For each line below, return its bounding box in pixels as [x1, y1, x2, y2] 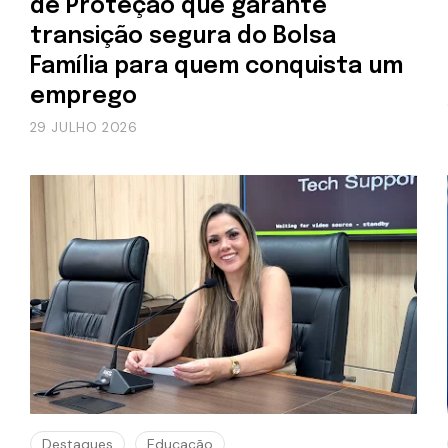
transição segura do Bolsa [29, 25, 336, 49]
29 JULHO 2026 [29, 119, 138, 137]
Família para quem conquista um [29, 55, 403, 79]
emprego [29, 85, 137, 109]
